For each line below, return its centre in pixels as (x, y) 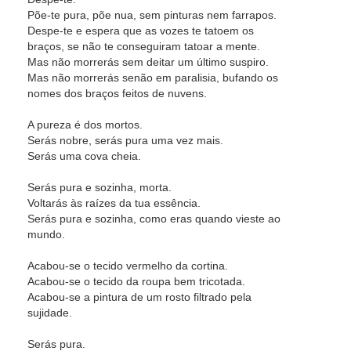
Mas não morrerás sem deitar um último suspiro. (148, 62)
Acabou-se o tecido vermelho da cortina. (128, 266)
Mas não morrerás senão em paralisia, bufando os (153, 78)
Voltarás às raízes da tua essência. (114, 203)
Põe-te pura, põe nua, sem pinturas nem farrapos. (152, 15)
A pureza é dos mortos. (85, 125)
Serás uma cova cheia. (84, 156)
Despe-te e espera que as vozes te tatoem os (141, 31)
